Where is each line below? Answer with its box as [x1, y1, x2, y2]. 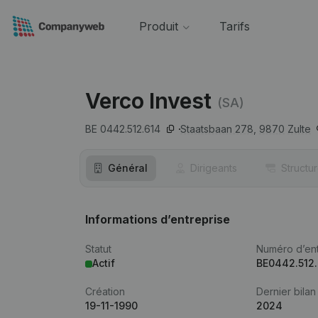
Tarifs [219, 19, 250, 33]
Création [85, 285, 125, 297]
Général [108, 162, 148, 174]
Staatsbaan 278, [180, 123, 256, 135]
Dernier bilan [256, 285, 317, 297]
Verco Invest [85, 88, 212, 114]
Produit [138, 19, 178, 33]
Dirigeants [190, 162, 237, 174]
